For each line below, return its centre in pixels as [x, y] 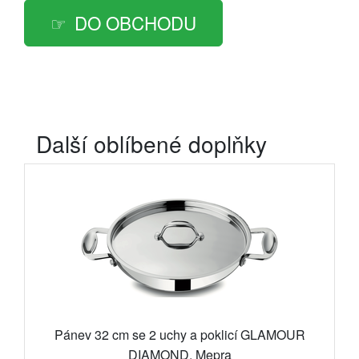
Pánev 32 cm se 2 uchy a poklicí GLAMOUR [179, 335]
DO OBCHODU [135, 23]
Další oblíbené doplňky [151, 144]
